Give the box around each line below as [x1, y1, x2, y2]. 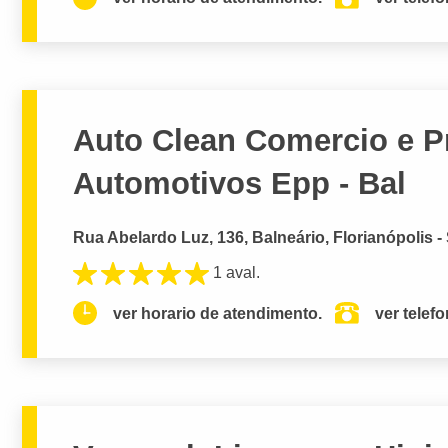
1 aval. [213, 263, 261, 281]
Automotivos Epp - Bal [73, 166, 407, 202]
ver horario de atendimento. [113, 304, 323, 322]
